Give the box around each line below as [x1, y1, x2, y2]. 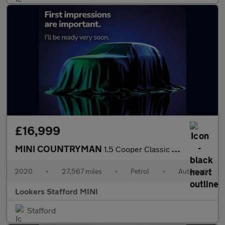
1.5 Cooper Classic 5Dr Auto [104, 144, 172, 154]
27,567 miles [61, 167, 102, 175]
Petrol [131, 167, 150, 175]
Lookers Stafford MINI [15, 186, 98, 196]
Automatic [178, 167, 210, 175]
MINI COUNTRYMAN [15, 143, 104, 154]
